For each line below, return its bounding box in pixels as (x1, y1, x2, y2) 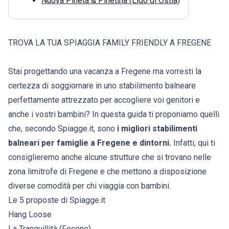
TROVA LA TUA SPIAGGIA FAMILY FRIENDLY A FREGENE (8, 38, 211, 48)
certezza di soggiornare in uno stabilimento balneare (8, 81, 196, 91)
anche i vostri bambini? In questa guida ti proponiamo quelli (8, 109, 219, 120)
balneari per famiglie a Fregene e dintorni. (8, 138, 171, 148)
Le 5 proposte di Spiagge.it (8, 195, 105, 205)
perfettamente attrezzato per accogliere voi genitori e (8, 95, 200, 105)
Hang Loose (8, 210, 52, 220)
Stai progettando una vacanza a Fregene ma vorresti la (8, 66, 201, 77)
